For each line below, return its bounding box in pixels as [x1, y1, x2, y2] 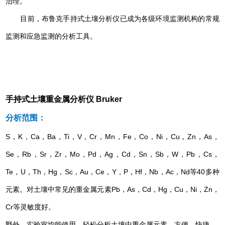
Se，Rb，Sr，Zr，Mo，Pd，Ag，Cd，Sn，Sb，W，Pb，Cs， [6, 150, 219, 159]
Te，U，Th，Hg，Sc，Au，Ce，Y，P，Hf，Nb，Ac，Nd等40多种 [6, 168, 219, 176]
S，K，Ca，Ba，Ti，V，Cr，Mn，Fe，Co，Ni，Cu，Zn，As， [6, 133, 219, 141]
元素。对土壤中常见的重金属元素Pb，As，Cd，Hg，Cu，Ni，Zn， [6, 185, 219, 194]
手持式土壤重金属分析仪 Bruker [6, 95, 123, 104]
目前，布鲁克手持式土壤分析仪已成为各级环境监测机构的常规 [6, 15, 219, 23]
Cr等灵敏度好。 [6, 203, 56, 211]
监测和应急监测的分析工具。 [6, 32, 97, 41]
